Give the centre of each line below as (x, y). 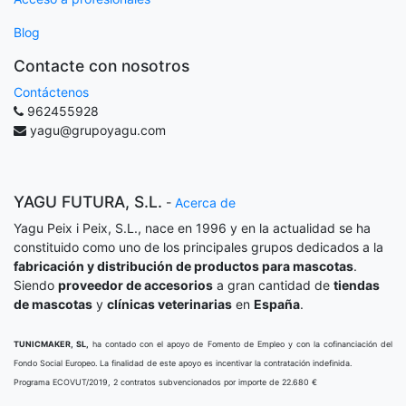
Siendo (36, 285)
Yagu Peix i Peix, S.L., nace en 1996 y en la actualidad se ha (192, 228)
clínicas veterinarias (169, 304)
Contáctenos (51, 92)
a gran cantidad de (273, 285)
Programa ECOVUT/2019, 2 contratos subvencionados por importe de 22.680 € (165, 382)
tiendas (357, 285)
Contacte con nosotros (101, 66)
